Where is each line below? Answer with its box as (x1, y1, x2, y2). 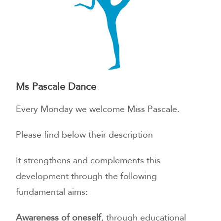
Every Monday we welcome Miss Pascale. (16, 103, 180, 115)
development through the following (16, 170, 157, 183)
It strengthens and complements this (16, 154, 161, 167)
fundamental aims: (16, 185, 88, 198)
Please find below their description (16, 128, 153, 141)
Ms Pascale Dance (16, 79, 97, 93)
